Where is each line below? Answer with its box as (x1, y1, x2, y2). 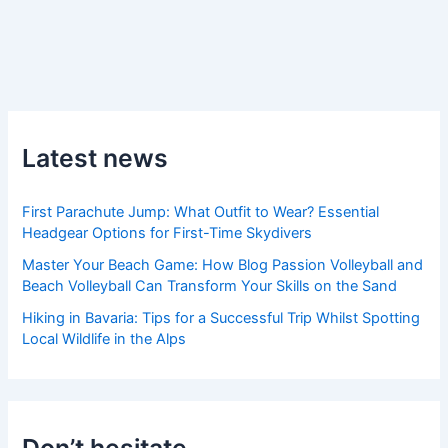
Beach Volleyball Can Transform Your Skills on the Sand (22, 276, 398, 295)
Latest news (22, 143, 169, 174)
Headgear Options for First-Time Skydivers (22, 224, 313, 243)
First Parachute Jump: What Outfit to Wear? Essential (22, 203, 380, 222)
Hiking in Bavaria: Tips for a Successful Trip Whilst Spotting (22, 308, 421, 327)
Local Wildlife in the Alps (22, 329, 187, 348)
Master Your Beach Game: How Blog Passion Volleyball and (22, 255, 424, 274)
